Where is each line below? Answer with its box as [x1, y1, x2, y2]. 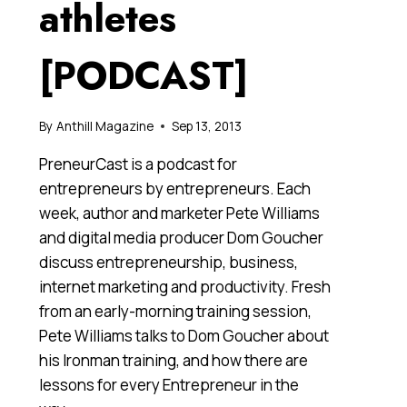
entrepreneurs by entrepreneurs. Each [39, 177, 312, 199]
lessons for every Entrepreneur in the [39, 373, 300, 395]
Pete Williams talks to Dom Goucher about [39, 324, 330, 346]
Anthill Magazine [55, 117, 154, 134]
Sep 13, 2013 [171, 117, 242, 134]
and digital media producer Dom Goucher [39, 226, 324, 248]
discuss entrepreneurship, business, [39, 251, 299, 273]
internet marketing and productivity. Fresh [39, 275, 332, 297]
